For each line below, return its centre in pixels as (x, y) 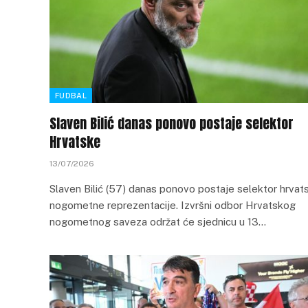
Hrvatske (75, 142)
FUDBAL (71, 96)
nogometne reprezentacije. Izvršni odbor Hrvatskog (173, 205)
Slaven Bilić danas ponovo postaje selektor (172, 123)
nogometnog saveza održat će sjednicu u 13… (158, 222)
